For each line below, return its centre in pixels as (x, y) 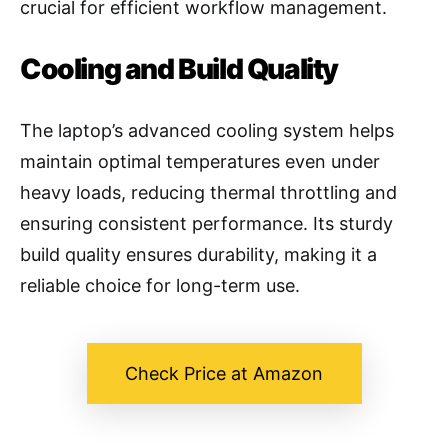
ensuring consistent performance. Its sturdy (206, 224)
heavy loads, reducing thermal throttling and (208, 193)
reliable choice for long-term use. (160, 286)
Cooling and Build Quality (179, 69)
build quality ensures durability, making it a (198, 255)
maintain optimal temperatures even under (200, 162)
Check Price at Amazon (224, 374)
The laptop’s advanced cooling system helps (207, 131)
